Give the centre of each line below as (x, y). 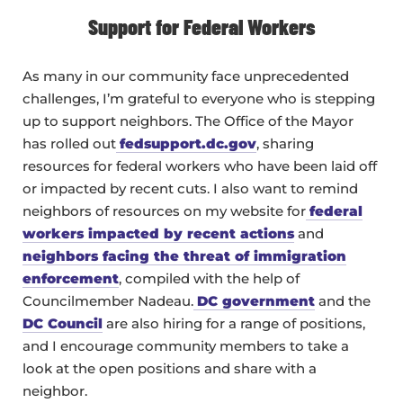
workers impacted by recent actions (158, 234)
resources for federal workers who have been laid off (200, 166)
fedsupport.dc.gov (188, 144)
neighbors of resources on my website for (164, 211)
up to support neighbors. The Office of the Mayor (188, 121)
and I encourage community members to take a (186, 346)
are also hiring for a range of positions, (234, 324)
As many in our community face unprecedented (186, 76)
